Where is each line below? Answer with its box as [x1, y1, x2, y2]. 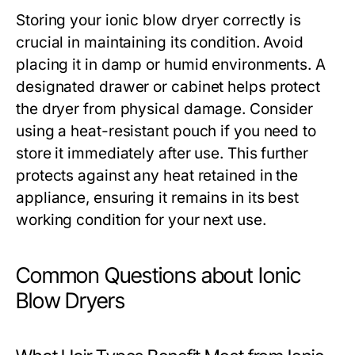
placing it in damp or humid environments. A [16, 55, 326, 74]
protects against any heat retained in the [16, 166, 299, 185]
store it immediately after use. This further [16, 144, 308, 162]
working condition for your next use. [16, 211, 266, 229]
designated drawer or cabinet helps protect [16, 78, 321, 96]
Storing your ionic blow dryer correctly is [16, 11, 302, 29]
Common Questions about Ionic [16, 262, 302, 288]
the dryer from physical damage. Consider [16, 100, 314, 118]
